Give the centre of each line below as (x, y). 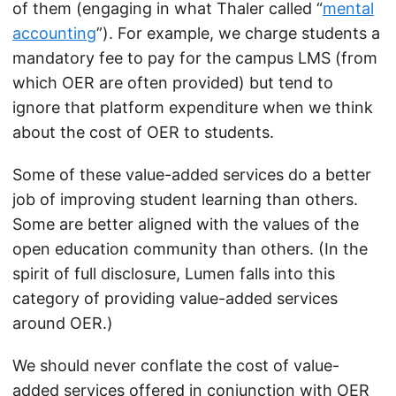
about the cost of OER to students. (143, 132)
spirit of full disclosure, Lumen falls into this (174, 274)
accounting (54, 33)
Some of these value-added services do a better (192, 175)
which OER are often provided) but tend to (173, 83)
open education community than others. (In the (190, 249)
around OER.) (63, 323)
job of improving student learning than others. (185, 199)
